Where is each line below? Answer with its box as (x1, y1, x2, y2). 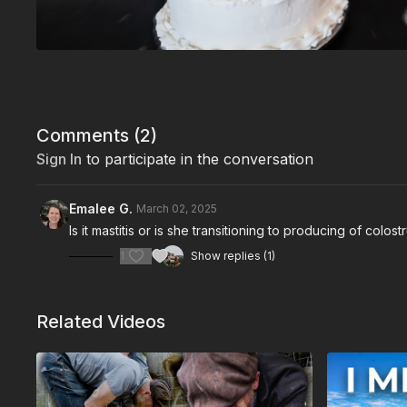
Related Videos (36, 311, 166, 333)
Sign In (36, 150, 83, 169)
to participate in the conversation (82, 150, 314, 169)
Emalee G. (69, 201, 134, 217)
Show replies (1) (191, 249, 276, 263)
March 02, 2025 (136, 202, 218, 216)
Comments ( (36, 124, 141, 147)
